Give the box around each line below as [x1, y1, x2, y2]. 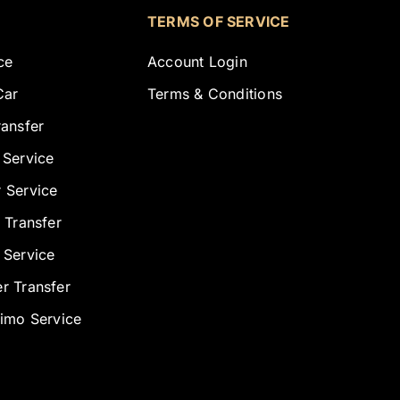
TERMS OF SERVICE [146, 12, 290, 30]
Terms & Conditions [146, 84, 283, 103]
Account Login [146, 52, 247, 71]
